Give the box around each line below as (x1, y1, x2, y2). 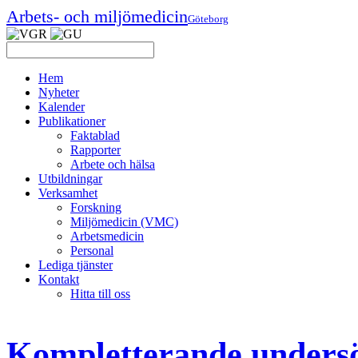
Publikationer (38, 114, 105, 128)
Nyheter (38, 86, 79, 99)
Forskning (70, 201, 121, 214)
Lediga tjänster (38, 258, 113, 272)
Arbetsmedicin (70, 229, 144, 243)
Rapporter (70, 143, 121, 157)
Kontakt (38, 272, 79, 286)
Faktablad (70, 129, 120, 142)
